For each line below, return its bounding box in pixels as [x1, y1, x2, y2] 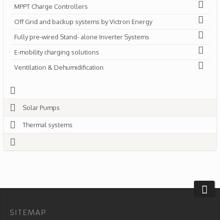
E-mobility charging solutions [14, 48, 99, 56]
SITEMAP [10, 208, 46, 217]
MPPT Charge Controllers [14, 2, 88, 10]
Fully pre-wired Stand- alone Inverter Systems [14, 33, 149, 41]
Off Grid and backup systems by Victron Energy [14, 18, 152, 26]
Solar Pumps [23, 104, 60, 111]
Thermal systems [23, 121, 73, 129]
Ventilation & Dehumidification [14, 63, 104, 71]
